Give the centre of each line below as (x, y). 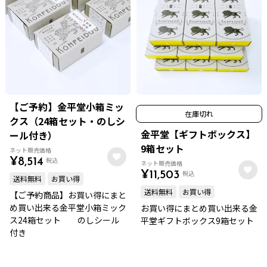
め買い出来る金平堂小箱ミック (68, 207)
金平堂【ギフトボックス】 (198, 134)
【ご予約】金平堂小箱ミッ (67, 107)
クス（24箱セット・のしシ (67, 121)
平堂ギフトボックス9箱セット (197, 221)
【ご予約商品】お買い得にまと (68, 195)
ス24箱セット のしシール (64, 220)
